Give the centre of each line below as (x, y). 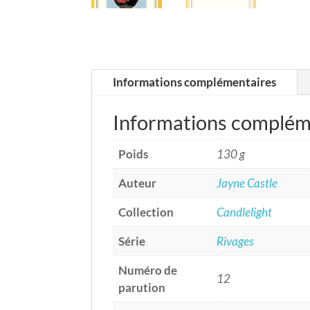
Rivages (235, 241)
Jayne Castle (247, 183)
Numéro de (148, 270)
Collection (146, 212)
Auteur (137, 183)
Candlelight (244, 212)
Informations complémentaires (194, 82)
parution (142, 287)
